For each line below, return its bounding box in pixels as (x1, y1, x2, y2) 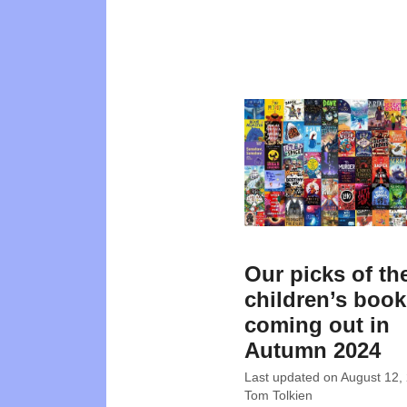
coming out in (244, 312, 390, 337)
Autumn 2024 (244, 337, 381, 362)
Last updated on (244, 371, 341, 385)
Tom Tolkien (244, 389, 313, 403)
